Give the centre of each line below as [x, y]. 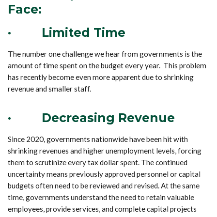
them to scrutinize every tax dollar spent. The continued [98, 162]
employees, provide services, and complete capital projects [102, 209]
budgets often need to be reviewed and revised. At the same [104, 185]
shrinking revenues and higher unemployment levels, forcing [105, 150]
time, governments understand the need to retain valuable [101, 197]
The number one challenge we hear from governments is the [105, 54]
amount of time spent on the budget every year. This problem [107, 65]
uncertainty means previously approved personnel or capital [104, 174]
